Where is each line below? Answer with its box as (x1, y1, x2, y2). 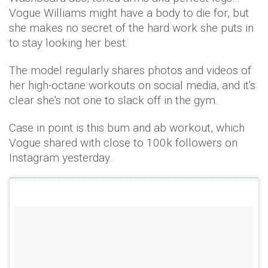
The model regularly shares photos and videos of (9, 63, 251, 77)
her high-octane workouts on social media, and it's (9, 78, 255, 92)
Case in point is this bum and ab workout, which (9, 121, 245, 135)
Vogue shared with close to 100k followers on (9, 136, 237, 150)
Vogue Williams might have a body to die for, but (9, 6, 249, 20)
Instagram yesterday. (9, 151, 112, 165)
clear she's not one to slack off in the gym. (9, 93, 218, 107)
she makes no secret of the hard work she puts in (9, 21, 254, 35)
